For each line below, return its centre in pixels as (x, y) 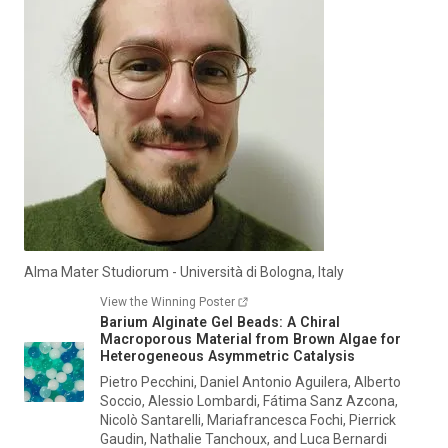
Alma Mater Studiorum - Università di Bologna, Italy (184, 272)
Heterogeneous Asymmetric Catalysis (227, 356)
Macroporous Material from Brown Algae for (250, 339)
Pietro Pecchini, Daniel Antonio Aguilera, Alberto (250, 382)
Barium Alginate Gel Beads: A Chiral (220, 322)
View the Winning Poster (167, 302)
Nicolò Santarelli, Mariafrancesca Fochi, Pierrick (248, 420)
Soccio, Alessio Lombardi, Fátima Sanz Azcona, (249, 401)
